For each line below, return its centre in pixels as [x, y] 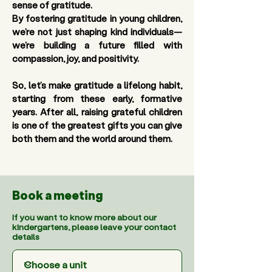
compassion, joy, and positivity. [76, 58]
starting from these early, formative [97, 98]
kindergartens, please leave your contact [94, 227]
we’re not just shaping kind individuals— [97, 32]
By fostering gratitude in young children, [97, 18]
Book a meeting [57, 195]
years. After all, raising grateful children [97, 112]
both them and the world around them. [92, 138]
